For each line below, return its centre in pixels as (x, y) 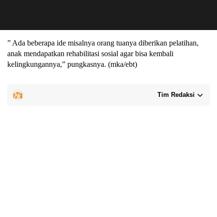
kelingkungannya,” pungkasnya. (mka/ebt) (72, 64)
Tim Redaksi (176, 94)
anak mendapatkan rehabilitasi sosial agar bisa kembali (90, 53)
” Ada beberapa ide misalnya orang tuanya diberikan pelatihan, (103, 43)
